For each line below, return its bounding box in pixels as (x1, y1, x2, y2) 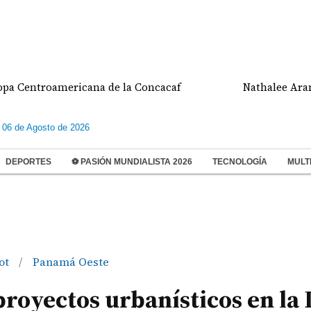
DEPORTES (6, 157, 51, 167)
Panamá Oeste (32, 254, 109, 269)
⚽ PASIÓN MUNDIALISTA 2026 (72, 157, 192, 167)
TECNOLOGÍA (212, 157, 267, 167)
